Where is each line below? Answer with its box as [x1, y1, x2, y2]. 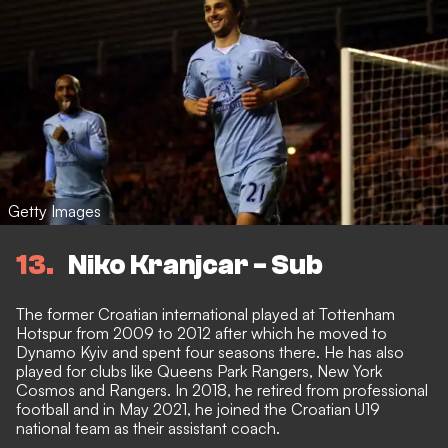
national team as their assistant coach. [16, 417, 280, 438]
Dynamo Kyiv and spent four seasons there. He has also [16, 341, 404, 362]
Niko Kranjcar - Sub [68, 248, 323, 281]
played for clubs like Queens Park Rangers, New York [16, 360, 382, 381]
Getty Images [8, 201, 101, 222]
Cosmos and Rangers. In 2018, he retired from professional [16, 379, 428, 400]
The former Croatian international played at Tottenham [16, 303, 395, 324]
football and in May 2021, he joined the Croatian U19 [16, 398, 380, 419]
